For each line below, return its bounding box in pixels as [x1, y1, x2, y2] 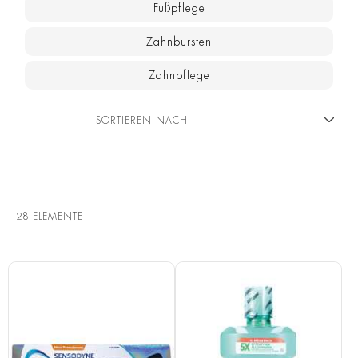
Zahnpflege [148, 70, 210, 82]
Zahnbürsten [146, 36, 212, 48]
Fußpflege [153, 2, 205, 14]
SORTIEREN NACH [96, 115, 188, 125]
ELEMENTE [29, 212, 83, 222]
